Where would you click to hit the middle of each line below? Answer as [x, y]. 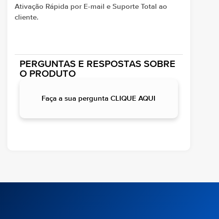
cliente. [27, 17]
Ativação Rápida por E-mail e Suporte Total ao [91, 6]
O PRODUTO [48, 74]
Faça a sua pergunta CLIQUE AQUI [99, 99]
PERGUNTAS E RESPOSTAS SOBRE [98, 65]
